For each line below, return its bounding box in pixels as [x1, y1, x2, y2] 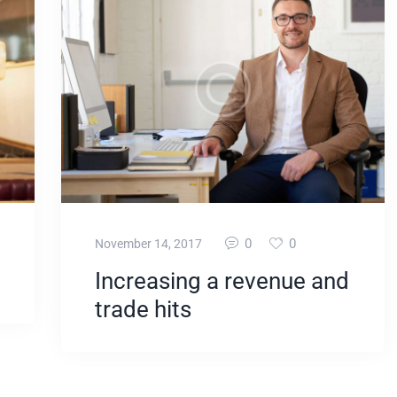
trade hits [95, 295, 192, 323]
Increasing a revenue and [95, 267, 350, 294]
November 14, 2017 [95, 237, 203, 252]
